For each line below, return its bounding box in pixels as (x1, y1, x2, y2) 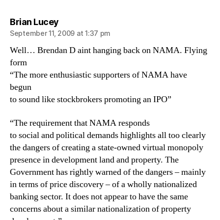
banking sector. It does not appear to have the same (10, 191, 188, 202)
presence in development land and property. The (10, 154, 179, 165)
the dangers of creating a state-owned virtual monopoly (10, 141, 203, 153)
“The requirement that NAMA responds (10, 117, 150, 129)
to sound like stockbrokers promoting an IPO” (10, 94, 171, 105)
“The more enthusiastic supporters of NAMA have (10, 69, 187, 81)
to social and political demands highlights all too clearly (10, 129, 206, 141)
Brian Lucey (10, 17, 59, 27)
